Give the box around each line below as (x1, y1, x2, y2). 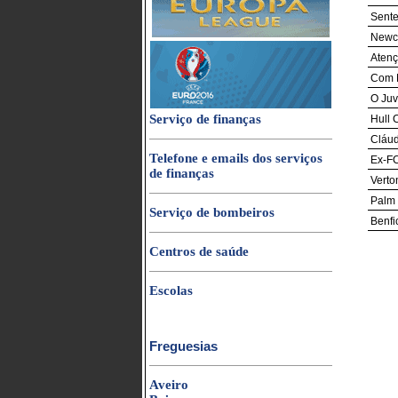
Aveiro (149, 378, 188, 392)
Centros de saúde (149, 244, 249, 259)
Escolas (149, 283, 193, 298)
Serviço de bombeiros (149, 205, 275, 219)
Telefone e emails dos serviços (149, 151, 322, 165)
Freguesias (149, 338, 218, 354)
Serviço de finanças (149, 112, 261, 126)
